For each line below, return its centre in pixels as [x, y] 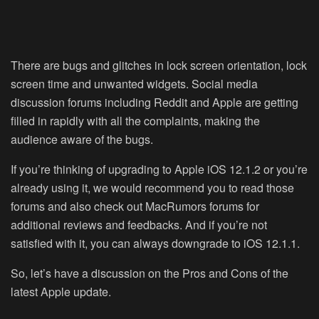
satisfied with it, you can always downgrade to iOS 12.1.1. [155, 244]
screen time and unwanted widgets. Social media [134, 84]
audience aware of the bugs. [82, 140]
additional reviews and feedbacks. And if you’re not [139, 225]
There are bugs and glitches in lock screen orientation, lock [159, 66]
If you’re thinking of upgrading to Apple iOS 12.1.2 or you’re [159, 169]
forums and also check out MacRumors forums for [135, 206]
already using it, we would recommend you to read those [152, 188]
